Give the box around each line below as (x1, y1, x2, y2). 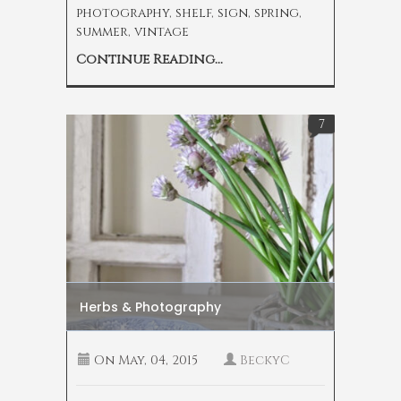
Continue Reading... (76, 50, 223, 70)
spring (254, 4, 299, 22)
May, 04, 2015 (115, 351, 198, 369)
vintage (134, 23, 189, 41)
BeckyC (240, 351, 290, 369)
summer (76, 23, 128, 41)
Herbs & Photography (80, 297, 221, 316)
